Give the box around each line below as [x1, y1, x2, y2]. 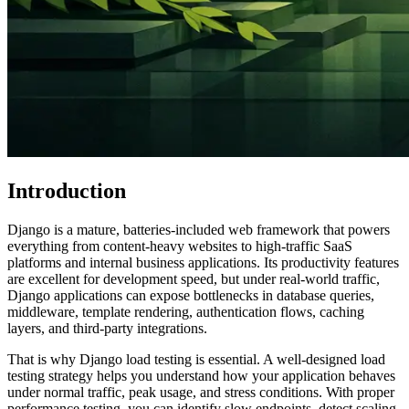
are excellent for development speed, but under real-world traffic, [7, 271, 380, 288]
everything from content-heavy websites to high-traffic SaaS [7, 238, 352, 255]
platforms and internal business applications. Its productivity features [7, 255, 399, 271]
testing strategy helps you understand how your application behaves [7, 368, 395, 384]
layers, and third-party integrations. [7, 320, 207, 337]
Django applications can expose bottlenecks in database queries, [7, 288, 374, 304]
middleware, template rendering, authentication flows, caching [7, 304, 364, 320]
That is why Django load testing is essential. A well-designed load [7, 351, 385, 368]
